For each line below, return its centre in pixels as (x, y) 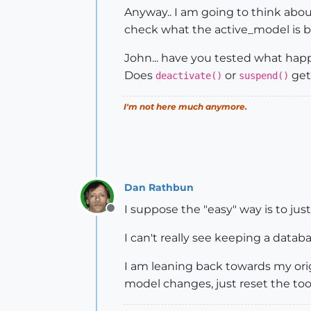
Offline (128, 216)
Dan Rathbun (159, 187)
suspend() (264, 76)
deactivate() (189, 76)
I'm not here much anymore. (185, 107)
